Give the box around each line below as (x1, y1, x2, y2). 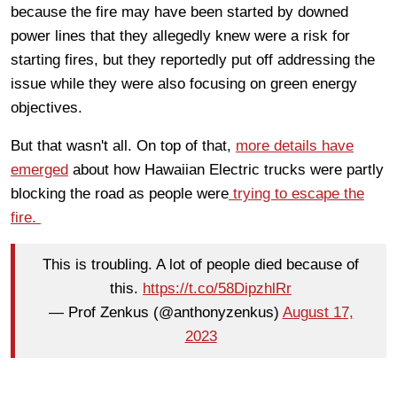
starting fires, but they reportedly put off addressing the (11, 51, 375, 68)
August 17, (282, 304, 354, 322)
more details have (236, 136, 354, 154)
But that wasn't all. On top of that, (11, 136, 236, 154)
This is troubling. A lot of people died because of (43, 256, 359, 274)
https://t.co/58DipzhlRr (143, 280, 292, 298)
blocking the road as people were (11, 184, 229, 202)
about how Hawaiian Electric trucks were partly (68, 160, 384, 178)
